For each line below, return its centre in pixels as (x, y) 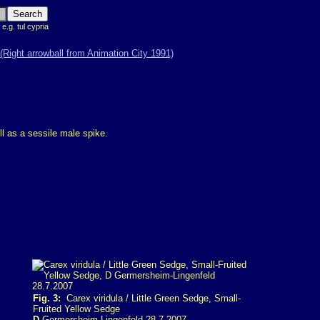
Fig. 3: (47, 298)
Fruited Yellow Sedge (76, 309)
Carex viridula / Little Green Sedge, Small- (151, 298)
